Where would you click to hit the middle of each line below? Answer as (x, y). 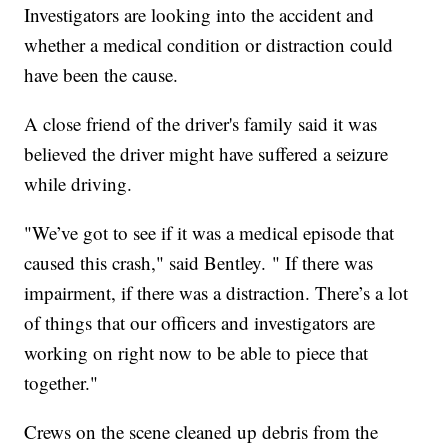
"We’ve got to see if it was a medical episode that (209, 232)
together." (61, 382)
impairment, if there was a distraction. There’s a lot (216, 292)
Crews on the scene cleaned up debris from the (201, 431)
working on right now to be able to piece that (196, 352)
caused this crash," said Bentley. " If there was (199, 262)
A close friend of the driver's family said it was (201, 123)
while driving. (78, 183)
